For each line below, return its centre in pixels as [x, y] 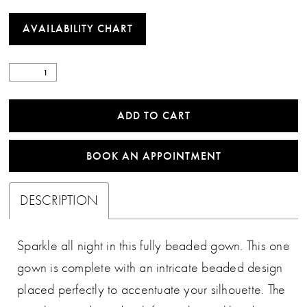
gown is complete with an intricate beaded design [150, 267]
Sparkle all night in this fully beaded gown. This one [153, 245]
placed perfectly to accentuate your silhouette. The [151, 289]
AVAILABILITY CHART [78, 29]
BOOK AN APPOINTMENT [154, 156]
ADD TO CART [154, 115]
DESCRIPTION [59, 200]
